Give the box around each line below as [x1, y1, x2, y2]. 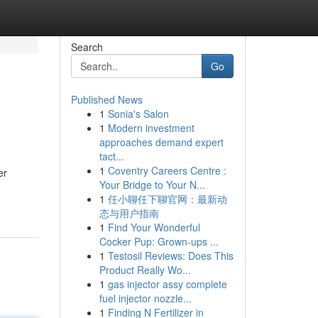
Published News [70, 92, 143, 106]
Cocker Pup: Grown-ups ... [99, 234, 219, 248]
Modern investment [107, 121, 194, 135]
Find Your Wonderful [107, 220, 200, 234]
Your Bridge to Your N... [99, 177, 205, 192]
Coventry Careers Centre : [107, 163, 226, 177]
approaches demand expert [99, 135, 224, 149]
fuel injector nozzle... [99, 291, 192, 305]
